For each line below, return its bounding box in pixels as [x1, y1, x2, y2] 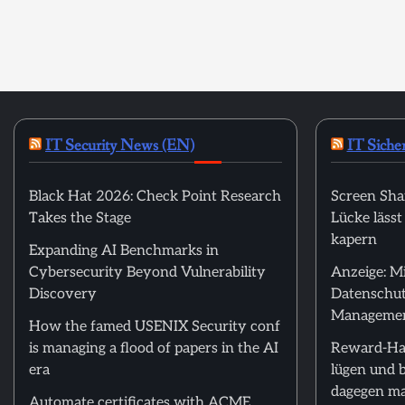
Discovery [29, 285, 97, 303]
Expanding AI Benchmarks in [29, 241, 219, 259]
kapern [330, 231, 377, 249]
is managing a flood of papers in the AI [29, 339, 278, 357]
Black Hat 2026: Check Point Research [29, 187, 281, 205]
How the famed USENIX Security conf [29, 317, 280, 335]
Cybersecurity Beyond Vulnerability [29, 263, 266, 281]
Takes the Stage [29, 209, 131, 227]
